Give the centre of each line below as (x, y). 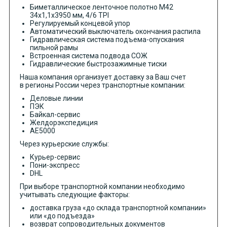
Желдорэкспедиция (64, 123)
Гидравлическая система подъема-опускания (107, 40)
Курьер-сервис (55, 157)
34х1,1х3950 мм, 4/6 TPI (69, 15)
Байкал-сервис (55, 115)
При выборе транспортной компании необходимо (102, 187)
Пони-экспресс (54, 165)
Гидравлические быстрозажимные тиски (98, 64)
